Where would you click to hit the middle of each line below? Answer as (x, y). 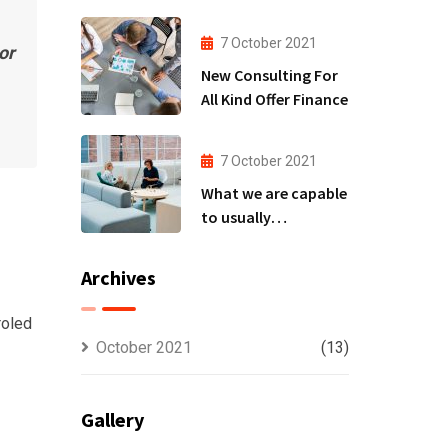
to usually (235, 216)
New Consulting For (269, 74)
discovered (239, 240)
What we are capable (273, 192)
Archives (118, 277)
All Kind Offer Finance (320, 98)
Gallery (112, 419)
